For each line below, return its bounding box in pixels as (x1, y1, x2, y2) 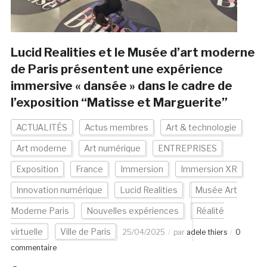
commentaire (10, 243, 57, 253)
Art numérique (83, 143, 141, 154)
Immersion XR (180, 164, 237, 175)
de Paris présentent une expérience (10, 62, 223, 77)
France (75, 164, 103, 175)
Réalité (195, 206, 224, 216)
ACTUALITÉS (15, 122, 67, 133)
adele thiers (186, 228, 227, 237)
